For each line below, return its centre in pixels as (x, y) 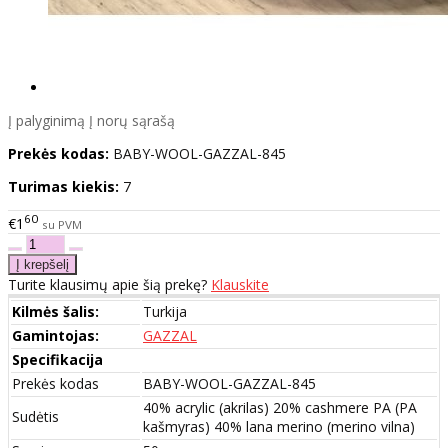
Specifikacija (57, 359)
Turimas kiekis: (63, 187)
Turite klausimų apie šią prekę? (109, 284)
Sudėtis (35, 416)
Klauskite (240, 284)
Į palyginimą (46, 121)
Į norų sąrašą (132, 121)
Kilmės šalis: (55, 311)
